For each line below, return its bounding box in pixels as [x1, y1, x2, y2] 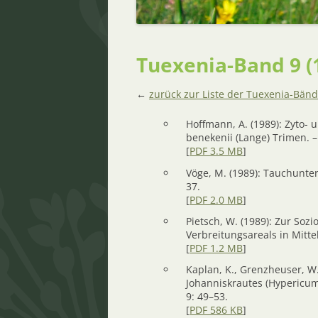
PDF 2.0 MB [190, 192, 243, 207]
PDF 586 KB [190, 302, 243, 317]
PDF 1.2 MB [190, 241, 243, 255]
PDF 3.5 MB [190, 144, 243, 158]
